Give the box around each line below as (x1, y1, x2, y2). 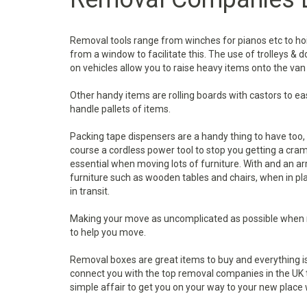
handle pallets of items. (70, 103, 171, 114)
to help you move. (70, 227, 146, 238)
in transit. (70, 186, 110, 197)
